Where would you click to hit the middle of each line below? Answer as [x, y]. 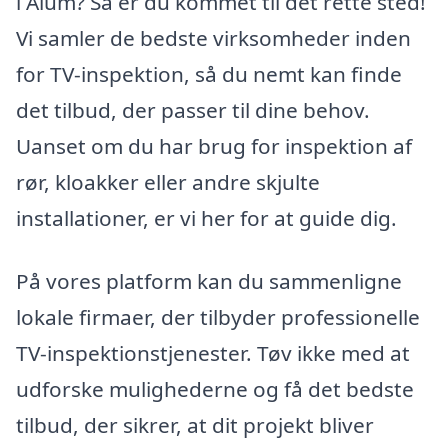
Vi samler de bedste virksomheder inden [213, 37]
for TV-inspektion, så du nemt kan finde [209, 73]
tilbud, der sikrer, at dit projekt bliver [195, 425]
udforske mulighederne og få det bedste [215, 389]
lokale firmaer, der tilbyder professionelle [218, 317]
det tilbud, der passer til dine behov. [193, 109]
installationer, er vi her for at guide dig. [206, 217]
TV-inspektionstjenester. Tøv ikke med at [213, 353]
